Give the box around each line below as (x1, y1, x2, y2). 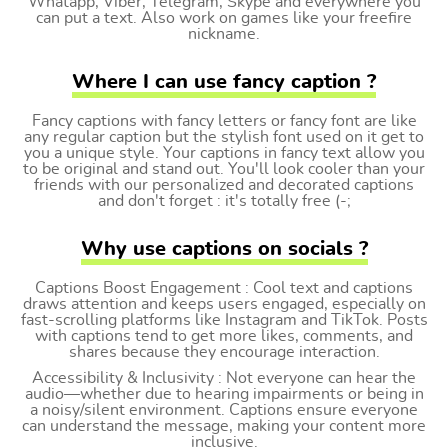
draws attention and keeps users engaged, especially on (22, 296, 426, 312)
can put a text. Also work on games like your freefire (36, 10, 412, 26)
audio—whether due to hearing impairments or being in (24, 386, 424, 402)
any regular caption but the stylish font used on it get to (24, 129, 424, 145)
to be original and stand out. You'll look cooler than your (23, 161, 425, 177)
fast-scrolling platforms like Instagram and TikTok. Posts (20, 312, 428, 328)
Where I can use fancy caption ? (72, 72, 376, 92)
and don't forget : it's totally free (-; (97, 193, 351, 209)
